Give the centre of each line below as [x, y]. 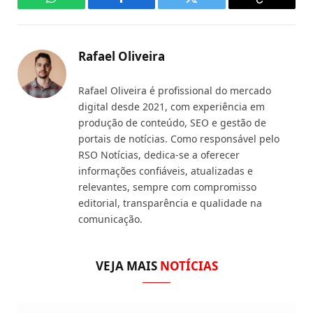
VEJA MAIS [128, 266]
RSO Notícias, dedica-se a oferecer [159, 155]
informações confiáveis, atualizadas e [166, 171]
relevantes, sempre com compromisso [167, 187]
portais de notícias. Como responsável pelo [179, 139]
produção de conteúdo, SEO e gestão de [172, 123]
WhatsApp [77, 8]
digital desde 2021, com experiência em [172, 107]
